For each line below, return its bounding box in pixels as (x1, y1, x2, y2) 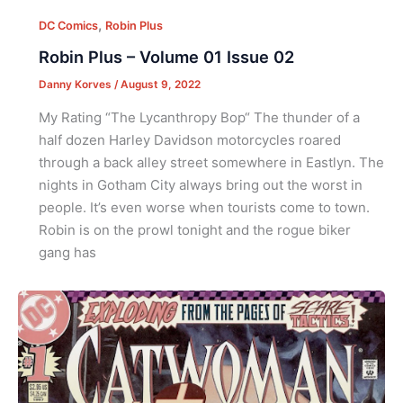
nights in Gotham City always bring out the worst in (38, 175, 363, 193)
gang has (38, 243, 96, 261)
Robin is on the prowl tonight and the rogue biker (38, 220, 351, 238)
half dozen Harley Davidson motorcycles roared (38, 130, 341, 148)
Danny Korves (38, 78, 114, 92)
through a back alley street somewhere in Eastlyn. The (38, 153, 384, 171)
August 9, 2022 (120, 78, 201, 92)
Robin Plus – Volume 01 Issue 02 (38, 47, 294, 67)
